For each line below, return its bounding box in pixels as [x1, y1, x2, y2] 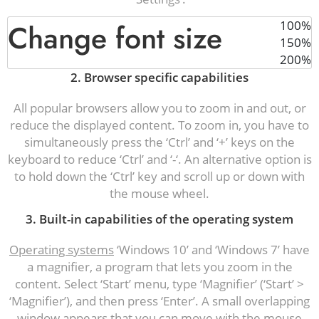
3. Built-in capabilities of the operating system [26, 211, 293, 227]
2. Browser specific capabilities [70, 69, 249, 85]
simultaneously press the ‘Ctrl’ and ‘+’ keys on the [24, 134, 295, 150]
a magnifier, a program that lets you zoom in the [26, 258, 293, 275]
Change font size [8, 17, 222, 59]
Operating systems [9, 241, 114, 258]
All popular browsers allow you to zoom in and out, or [13, 100, 306, 116]
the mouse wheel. [110, 185, 209, 202]
